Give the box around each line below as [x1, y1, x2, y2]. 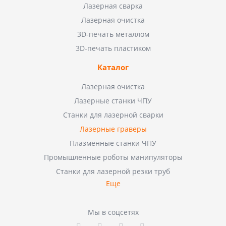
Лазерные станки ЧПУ [74, 96, 152, 106]
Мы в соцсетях [87, 207, 139, 217]
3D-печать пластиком [75, 43, 151, 53]
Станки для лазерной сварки [63, 110, 163, 120]
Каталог [97, 62, 129, 73]
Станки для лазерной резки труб [56, 166, 170, 177]
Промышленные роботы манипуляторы [43, 152, 183, 162]
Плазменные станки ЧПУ [70, 138, 156, 148]
